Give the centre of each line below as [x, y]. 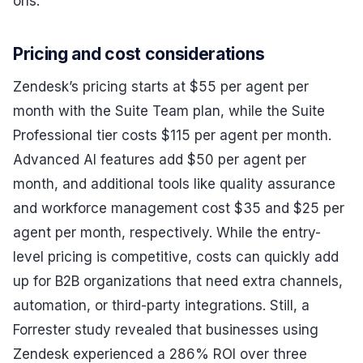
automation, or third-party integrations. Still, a [161, 305]
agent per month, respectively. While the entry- [167, 232]
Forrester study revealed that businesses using [166, 329]
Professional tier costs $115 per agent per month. [172, 135]
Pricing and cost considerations [139, 54]
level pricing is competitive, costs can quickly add [176, 256]
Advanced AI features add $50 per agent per [160, 159]
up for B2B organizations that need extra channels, [178, 281]
